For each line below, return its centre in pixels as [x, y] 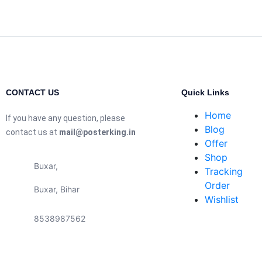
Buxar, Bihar [56, 189]
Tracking [224, 171]
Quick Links [205, 92]
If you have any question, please [65, 118]
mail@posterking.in [97, 132]
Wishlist [222, 199]
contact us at [32, 132]
